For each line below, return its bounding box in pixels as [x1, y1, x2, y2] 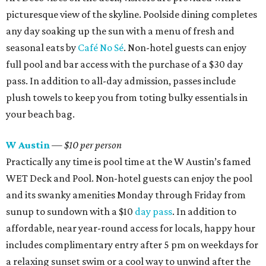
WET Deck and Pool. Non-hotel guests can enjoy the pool [6, 172, 252, 185]
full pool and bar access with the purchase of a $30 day [6, 58, 243, 71]
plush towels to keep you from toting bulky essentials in [6, 91, 248, 104]
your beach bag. [6, 108, 75, 121]
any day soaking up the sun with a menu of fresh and [6, 25, 235, 37]
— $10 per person [52, 139, 122, 151]
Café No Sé [78, 42, 123, 54]
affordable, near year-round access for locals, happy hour [6, 222, 255, 235]
